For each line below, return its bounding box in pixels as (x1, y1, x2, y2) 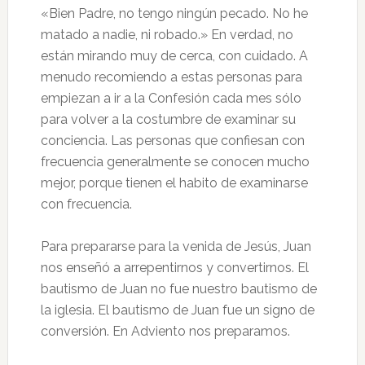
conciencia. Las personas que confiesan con (40, 133, 305, 148)
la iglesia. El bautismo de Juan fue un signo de (40, 302, 314, 318)
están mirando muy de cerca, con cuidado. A (40, 48, 308, 64)
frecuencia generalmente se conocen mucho (40, 154, 310, 169)
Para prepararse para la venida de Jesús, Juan (40, 239, 311, 254)
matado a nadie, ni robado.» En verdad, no (40, 27, 293, 42)
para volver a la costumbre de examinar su (40, 112, 296, 127)
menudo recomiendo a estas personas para (40, 69, 302, 85)
